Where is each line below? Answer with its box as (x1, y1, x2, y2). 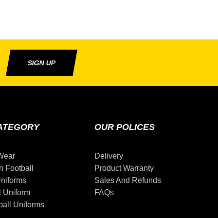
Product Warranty (94, 163, 154, 172)
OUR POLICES (94, 122, 155, 132)
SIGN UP (27, 58, 56, 67)
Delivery (94, 151, 124, 160)
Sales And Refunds (94, 176, 162, 184)
